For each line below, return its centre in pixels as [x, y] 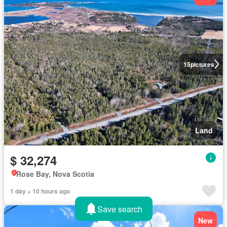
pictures [202, 64]
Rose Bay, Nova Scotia [55, 174]
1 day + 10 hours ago [40, 191]
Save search [120, 209]
